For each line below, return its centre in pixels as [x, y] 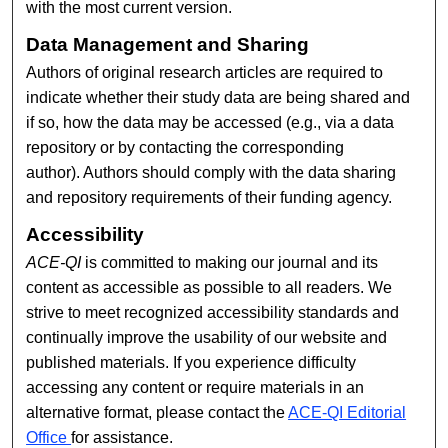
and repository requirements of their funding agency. [211, 198]
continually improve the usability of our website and [207, 338]
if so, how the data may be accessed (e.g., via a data [210, 123]
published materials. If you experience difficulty [191, 363]
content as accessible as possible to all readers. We [209, 288]
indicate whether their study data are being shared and [218, 98]
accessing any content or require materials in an [195, 388]
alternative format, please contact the [157, 413]
